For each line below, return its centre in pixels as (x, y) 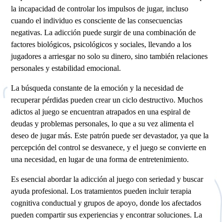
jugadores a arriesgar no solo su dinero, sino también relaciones (110, 56)
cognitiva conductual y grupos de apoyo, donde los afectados (106, 203)
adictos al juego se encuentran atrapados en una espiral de (101, 112)
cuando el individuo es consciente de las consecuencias (97, 20)
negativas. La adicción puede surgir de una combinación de (104, 32)
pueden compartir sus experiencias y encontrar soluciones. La (107, 215)
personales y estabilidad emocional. (66, 68)
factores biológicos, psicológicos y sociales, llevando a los (101, 44)
